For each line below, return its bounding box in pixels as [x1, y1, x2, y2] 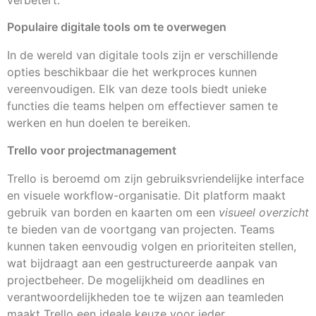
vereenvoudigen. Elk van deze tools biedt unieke [7, 82, 267, 97]
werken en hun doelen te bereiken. [7, 116, 190, 130]
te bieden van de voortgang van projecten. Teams [7, 221, 274, 236]
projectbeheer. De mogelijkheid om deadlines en [7, 272, 265, 287]
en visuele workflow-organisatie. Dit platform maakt [7, 188, 286, 202]
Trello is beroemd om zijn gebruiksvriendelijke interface [7, 171, 304, 186]
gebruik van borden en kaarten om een [7, 205, 219, 219]
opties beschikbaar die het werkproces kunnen [7, 65, 257, 80]
